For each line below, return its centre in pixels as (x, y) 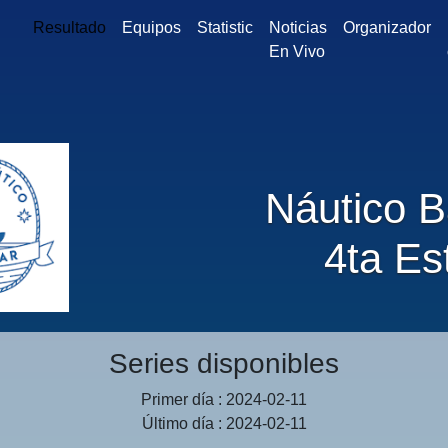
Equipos (151, 27)
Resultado (69, 27)
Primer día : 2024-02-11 (224, 400)
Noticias (297, 27)
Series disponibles (224, 364)
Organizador (386, 27)
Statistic (224, 27)
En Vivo (296, 51)
